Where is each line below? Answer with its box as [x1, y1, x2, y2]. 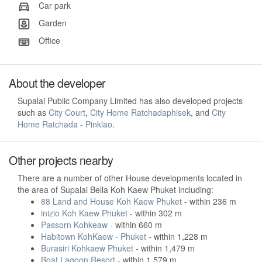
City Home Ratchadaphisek [90, 106, 191, 118]
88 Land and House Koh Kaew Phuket [41, 195, 182, 207]
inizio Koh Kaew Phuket [41, 206, 127, 219]
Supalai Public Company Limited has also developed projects [18, 94, 243, 106]
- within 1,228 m [146, 230, 208, 242]
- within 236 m [182, 195, 236, 207]
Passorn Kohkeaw [41, 218, 108, 230]
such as [18, 106, 49, 118]
